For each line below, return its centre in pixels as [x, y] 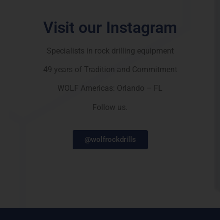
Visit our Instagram [110, 27]
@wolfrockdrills [110, 140]
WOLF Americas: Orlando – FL [110, 88]
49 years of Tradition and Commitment [110, 69]
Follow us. [110, 107]
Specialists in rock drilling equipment [110, 51]
